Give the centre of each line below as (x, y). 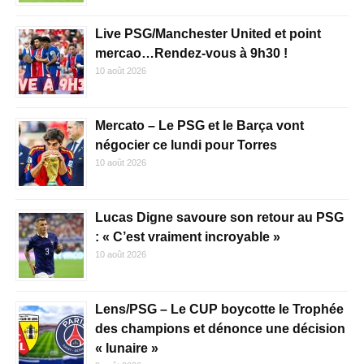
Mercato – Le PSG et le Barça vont (199, 126)
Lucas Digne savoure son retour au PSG (219, 217)
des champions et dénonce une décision (220, 329)
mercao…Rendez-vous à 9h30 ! (191, 53)
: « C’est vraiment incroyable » (187, 237)
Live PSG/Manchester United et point (208, 34)
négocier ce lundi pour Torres (186, 145)
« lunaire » (126, 348)
